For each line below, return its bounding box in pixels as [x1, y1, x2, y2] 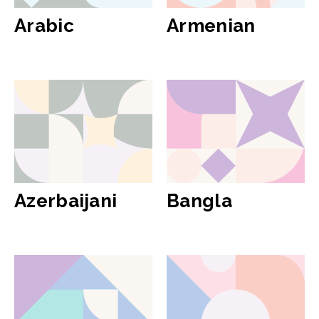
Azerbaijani [14, 190, 117, 211]
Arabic [14, 14, 74, 36]
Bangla [167, 190, 232, 211]
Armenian [167, 14, 256, 36]
